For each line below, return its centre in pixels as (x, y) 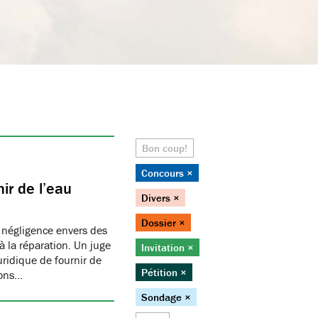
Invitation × (168, 247)
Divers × (160, 198)
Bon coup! (165, 148)
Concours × (167, 173)
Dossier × (163, 223)
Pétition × (164, 272)
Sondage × (166, 297)
